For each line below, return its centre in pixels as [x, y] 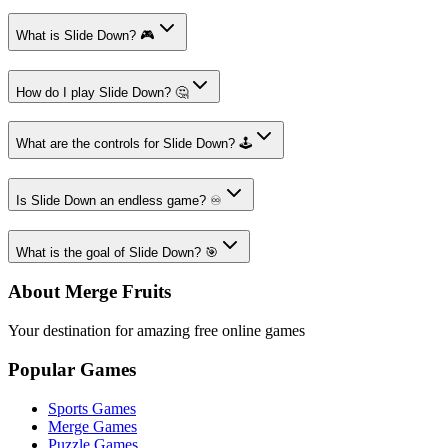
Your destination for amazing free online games [156, 331]
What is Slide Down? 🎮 [85, 35]
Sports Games [92, 408]
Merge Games [92, 426]
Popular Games [72, 369]
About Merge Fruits [89, 292]
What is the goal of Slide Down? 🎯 [117, 252]
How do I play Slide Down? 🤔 [102, 92]
